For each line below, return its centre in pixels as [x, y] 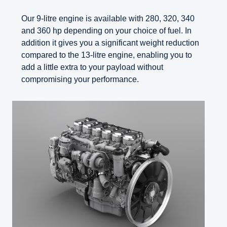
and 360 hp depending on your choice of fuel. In [106, 30]
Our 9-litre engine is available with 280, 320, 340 [108, 18]
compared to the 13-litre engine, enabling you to [107, 55]
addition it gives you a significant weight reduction [110, 43]
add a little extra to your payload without [92, 67]
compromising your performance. [80, 79]
